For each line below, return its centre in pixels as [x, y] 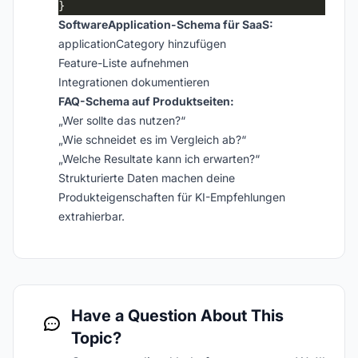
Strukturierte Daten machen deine [147, 178]
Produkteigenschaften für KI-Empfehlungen [172, 197]
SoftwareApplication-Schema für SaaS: [166, 24]
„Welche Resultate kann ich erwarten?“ [159, 159]
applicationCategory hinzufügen [142, 44]
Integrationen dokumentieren [134, 82]
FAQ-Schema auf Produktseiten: [146, 101]
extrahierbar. [91, 216]
